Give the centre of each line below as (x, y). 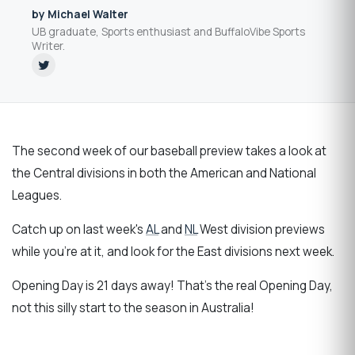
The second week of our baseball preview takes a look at (169, 151)
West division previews (261, 229)
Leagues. (37, 195)
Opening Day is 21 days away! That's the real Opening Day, (172, 286)
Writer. (48, 46)
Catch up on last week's (79, 229)
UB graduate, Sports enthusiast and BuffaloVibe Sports (168, 31)
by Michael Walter (80, 15)
